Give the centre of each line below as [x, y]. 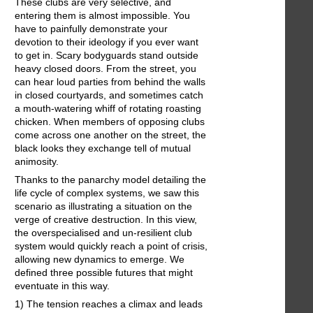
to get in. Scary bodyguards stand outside [107, 56]
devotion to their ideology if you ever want [107, 42]
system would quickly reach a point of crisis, [111, 246]
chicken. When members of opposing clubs [110, 122]
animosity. [37, 162]
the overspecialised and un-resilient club [103, 233]
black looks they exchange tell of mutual [103, 148]
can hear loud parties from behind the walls [110, 82]
